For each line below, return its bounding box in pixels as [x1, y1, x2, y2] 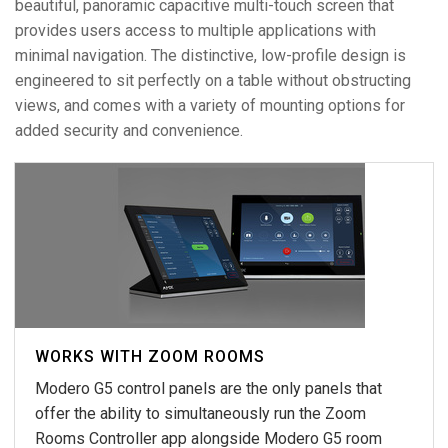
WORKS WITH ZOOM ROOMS [35, 346, 265, 366]
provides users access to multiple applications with [15, 20, 376, 40]
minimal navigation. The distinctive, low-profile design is [15, 45, 406, 65]
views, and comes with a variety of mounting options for [15, 95, 405, 115]
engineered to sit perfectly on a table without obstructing [15, 70, 411, 90]
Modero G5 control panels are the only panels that [35, 378, 382, 398]
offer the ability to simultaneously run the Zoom [35, 403, 366, 423]
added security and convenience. [15, 120, 243, 140]
